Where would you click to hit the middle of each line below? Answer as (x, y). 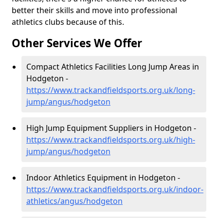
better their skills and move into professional (94, 10)
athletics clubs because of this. (68, 22)
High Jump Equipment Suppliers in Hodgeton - (111, 128)
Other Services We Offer (77, 43)
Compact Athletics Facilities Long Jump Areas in (113, 67)
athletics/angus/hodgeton (74, 201)
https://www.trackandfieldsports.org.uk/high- (111, 140)
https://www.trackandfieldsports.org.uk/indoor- (115, 189)
